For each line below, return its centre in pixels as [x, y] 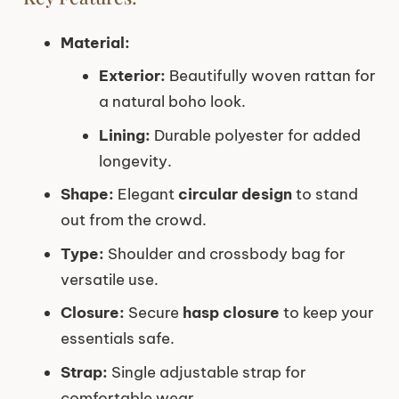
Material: [95, 42]
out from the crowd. [134, 220]
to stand [325, 195]
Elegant [146, 195]
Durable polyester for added [255, 135]
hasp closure [231, 313]
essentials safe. [118, 339]
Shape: [87, 195]
